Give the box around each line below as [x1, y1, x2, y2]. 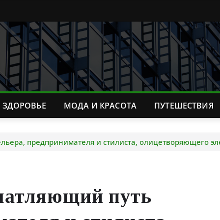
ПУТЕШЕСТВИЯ [154, 100, 214, 111]
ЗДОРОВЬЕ [2, 100, 46, 111]
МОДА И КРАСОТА [63, 100, 137, 111]
